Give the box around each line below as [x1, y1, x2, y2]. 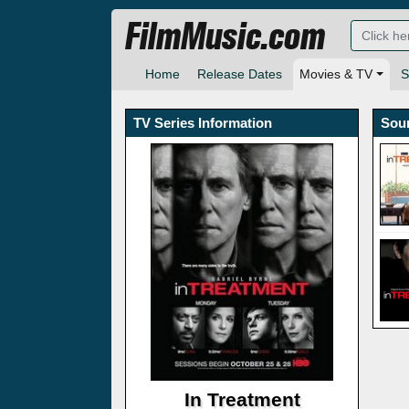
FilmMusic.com [125, 15, 325, 60]
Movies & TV [299, 67, 372, 82]
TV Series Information [133, 115, 272, 131]
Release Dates [197, 67, 282, 82]
